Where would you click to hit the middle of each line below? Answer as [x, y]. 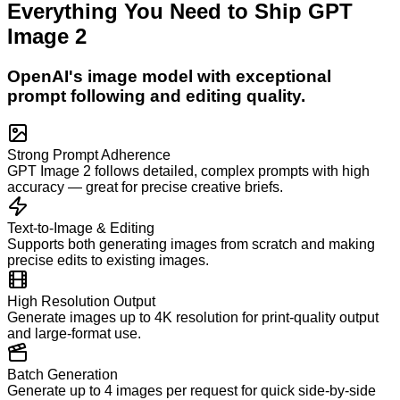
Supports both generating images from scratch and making [191, 245]
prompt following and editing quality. [156, 96]
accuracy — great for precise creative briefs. [145, 187]
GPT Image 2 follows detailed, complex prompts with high [188, 171]
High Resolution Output [81, 302]
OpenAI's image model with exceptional [169, 76]
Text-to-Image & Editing [81, 229]
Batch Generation [62, 375]
